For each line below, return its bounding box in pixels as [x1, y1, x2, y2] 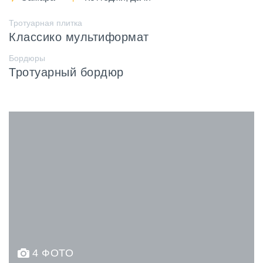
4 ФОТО [32, 247, 73, 259]
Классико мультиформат [9, 31, 149, 44]
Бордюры [9, 53, 45, 63]
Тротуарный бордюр [9, 66, 124, 79]
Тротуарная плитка [9, 18, 82, 28]
